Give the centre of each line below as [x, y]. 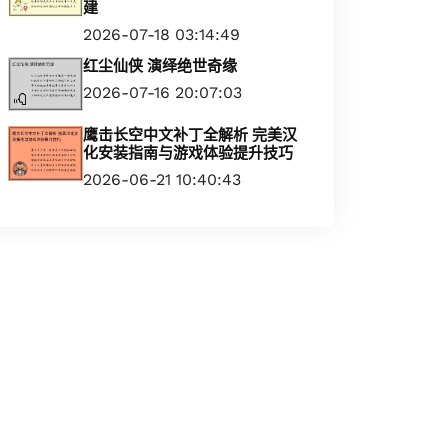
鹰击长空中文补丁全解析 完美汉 [190, 135]
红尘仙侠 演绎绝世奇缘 [160, 66]
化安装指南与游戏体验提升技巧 [188, 153]
